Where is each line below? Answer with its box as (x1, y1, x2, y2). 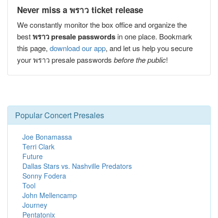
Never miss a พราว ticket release (17, 4, 143, 16)
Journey (22, 200, 47, 210)
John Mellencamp (22, 190, 77, 200)
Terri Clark (22, 142, 54, 151)
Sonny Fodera (22, 171, 66, 181)
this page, (17, 43, 50, 53)
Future (22, 151, 43, 161)
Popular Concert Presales (15, 109, 104, 121)
